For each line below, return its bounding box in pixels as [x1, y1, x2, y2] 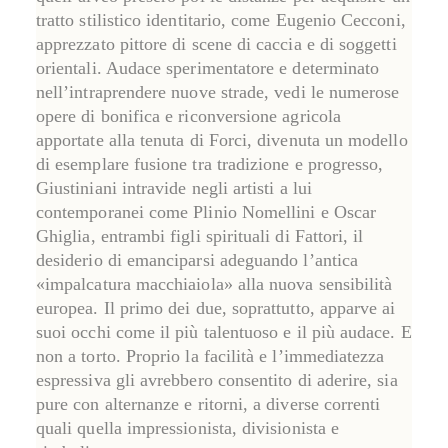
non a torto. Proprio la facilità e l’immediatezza [36, 345, 385, 366]
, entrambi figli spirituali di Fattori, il [90, 225, 364, 246]
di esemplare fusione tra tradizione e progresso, [36, 153, 384, 174]
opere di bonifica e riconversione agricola [36, 105, 341, 126]
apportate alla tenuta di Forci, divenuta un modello [36, 129, 408, 150]
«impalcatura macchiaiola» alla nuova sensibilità [36, 273, 393, 294]
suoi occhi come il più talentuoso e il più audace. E [36, 321, 412, 342]
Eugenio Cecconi [275, 9, 401, 30]
